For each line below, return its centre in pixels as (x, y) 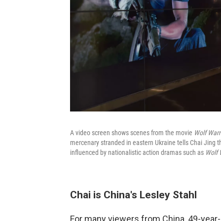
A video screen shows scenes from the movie (132, 133)
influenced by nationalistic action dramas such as (138, 152)
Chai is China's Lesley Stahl (135, 195)
